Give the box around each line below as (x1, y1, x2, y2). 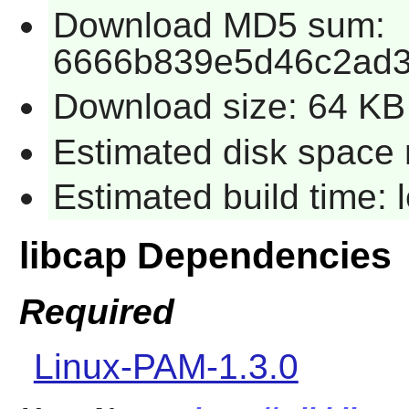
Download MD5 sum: (52, 5, 385, 45)
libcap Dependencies (18, 235, 392, 278)
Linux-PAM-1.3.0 (33, 346, 299, 386)
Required (18, 291, 174, 331)
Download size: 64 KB (52, 87, 405, 127)
